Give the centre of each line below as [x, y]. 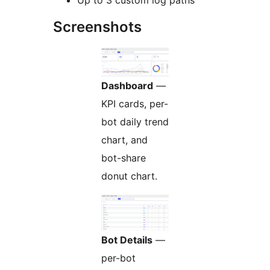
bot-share [124, 158]
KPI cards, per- [135, 103]
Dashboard [127, 85]
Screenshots [97, 27]
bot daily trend [135, 121]
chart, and [124, 140]
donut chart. [129, 176]
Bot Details [127, 240]
